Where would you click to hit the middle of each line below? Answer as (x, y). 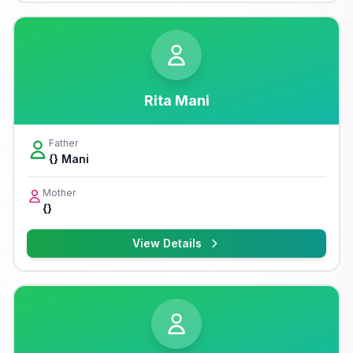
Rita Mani (176, 100)
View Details (167, 243)
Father (63, 143)
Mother (59, 193)
